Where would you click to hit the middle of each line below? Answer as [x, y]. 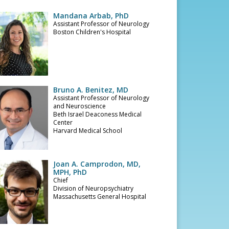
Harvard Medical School [88, 131]
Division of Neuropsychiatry [94, 188]
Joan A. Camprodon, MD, [97, 164]
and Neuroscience [80, 106]
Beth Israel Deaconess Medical [98, 114]
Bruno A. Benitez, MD [91, 90]
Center [63, 122]
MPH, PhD [70, 172]
